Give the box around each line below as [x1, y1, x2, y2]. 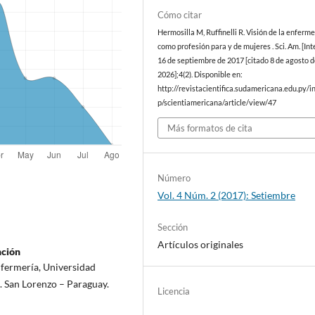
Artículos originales [157, 238, 244, 250]
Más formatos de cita [167, 122, 253, 134]
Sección [157, 221, 188, 233]
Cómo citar [157, 9, 202, 21]
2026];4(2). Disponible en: [157, 70, 243, 79]
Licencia [157, 285, 191, 297]
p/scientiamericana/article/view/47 [157, 98, 277, 108]
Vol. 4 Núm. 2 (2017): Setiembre [157, 188, 296, 201]
